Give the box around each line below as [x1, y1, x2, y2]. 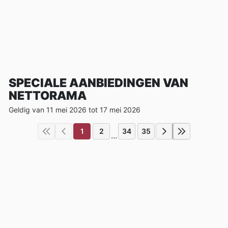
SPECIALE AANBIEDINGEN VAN [9, 75, 188, 90]
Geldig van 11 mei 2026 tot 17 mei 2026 [9, 105, 140, 114]
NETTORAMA [9, 88, 87, 103]
